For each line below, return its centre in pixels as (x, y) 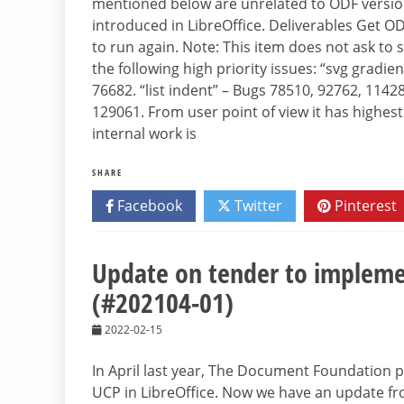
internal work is (144, 134)
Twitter (257, 206)
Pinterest (364, 206)
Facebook (148, 206)
